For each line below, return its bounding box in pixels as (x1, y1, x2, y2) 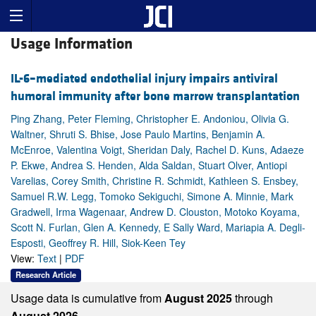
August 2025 (164, 289, 235, 306)
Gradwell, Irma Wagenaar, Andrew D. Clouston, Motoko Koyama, (11, 205, 300, 219)
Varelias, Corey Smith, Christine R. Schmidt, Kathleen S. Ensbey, (11, 174, 298, 188)
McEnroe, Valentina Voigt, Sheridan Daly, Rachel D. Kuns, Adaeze (11, 142, 304, 157)
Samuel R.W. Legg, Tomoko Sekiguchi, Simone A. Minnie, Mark (11, 189, 293, 204)
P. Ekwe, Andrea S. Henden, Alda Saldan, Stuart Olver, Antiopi (11, 158, 287, 173)
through (235, 289, 273, 306)
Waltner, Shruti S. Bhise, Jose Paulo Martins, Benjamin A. (11, 127, 265, 142)
